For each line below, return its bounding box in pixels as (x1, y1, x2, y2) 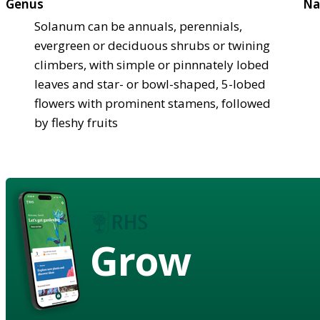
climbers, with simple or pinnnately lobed (34, 56, 269, 73)
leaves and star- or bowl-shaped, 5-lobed (34, 75, 266, 92)
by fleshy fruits (34, 114, 118, 131)
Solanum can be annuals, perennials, (34, 17, 242, 34)
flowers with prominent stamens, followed (34, 94, 271, 111)
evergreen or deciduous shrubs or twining (34, 36, 270, 54)
